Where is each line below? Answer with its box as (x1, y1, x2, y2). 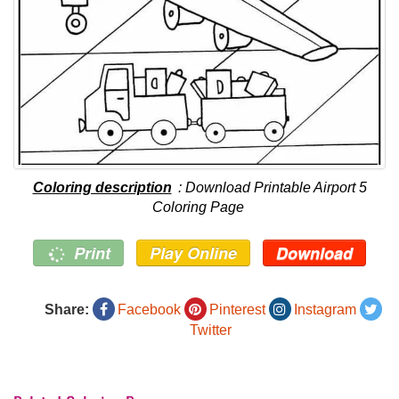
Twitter (190, 322, 232, 338)
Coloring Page (152, 199, 244, 215)
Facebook (117, 301, 181, 317)
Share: (44, 301, 89, 317)
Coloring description (32, 179, 172, 195)
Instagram (293, 301, 356, 317)
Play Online (150, 240, 238, 265)
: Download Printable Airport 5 (174, 179, 367, 195)
